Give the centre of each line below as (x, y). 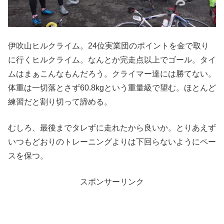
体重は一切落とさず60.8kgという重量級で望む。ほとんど (112, 87)
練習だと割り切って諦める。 (60, 101)
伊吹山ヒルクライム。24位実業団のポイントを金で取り (108, 45)
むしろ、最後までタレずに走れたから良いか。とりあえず (112, 127)
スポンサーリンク (112, 181)
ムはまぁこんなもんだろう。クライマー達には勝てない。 (112, 73)
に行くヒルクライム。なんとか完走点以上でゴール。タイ (112, 59)
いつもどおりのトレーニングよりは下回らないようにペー (112, 141)
